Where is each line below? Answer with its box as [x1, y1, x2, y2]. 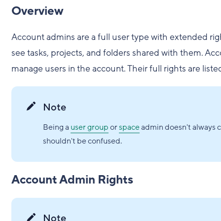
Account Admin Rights [11, 172, 133, 187]
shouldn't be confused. [42, 136, 122, 147]
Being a [42, 122, 71, 133]
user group [70, 122, 109, 133]
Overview [11, 3, 63, 19]
